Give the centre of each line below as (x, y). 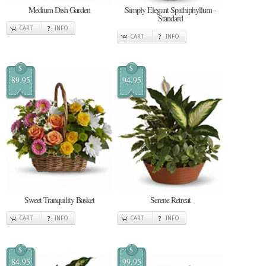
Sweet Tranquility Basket (59, 199)
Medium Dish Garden (59, 10)
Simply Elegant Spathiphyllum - (170, 10)
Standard (170, 18)
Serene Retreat (170, 199)
